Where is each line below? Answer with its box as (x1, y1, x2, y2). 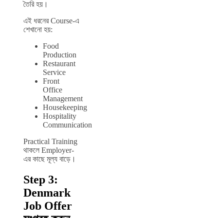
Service (43, 68, 66, 77)
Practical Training (23, 137, 77, 146)
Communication (43, 121, 92, 129)
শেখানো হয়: (23, 25, 53, 34)
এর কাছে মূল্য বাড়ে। (23, 155, 76, 163)
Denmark (23, 186, 71, 200)
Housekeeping (43, 103, 87, 112)
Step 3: (23, 173, 58, 186)
